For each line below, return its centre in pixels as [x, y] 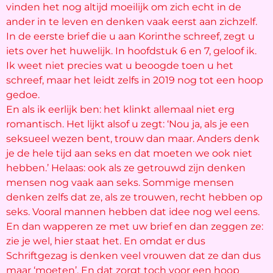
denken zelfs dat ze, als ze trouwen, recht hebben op [134, 197]
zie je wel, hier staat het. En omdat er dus [106, 241]
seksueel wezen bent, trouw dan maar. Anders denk [133, 139]
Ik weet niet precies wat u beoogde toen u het [120, 66]
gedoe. [23, 95]
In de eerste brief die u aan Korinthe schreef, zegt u [130, 37]
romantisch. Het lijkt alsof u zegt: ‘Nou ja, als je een [128, 124]
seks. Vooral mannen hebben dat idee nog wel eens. [133, 212]
